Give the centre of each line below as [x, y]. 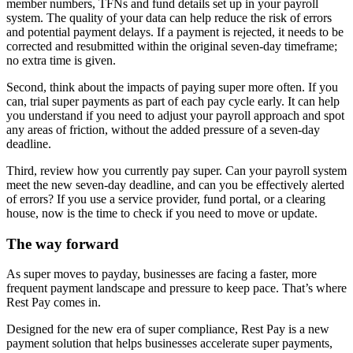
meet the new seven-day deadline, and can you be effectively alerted [175, 184]
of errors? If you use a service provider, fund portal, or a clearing [166, 199]
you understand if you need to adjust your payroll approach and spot [175, 115]
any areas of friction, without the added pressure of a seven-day [163, 129]
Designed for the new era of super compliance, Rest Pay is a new [168, 329]
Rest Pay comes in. [55, 303]
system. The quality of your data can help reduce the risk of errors [169, 17]
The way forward [67, 243]
